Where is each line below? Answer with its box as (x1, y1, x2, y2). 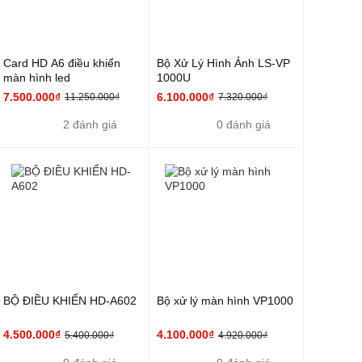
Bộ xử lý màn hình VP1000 (157, 294, 294, 308)
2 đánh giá (63, 118, 118, 132)
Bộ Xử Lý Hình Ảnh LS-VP (157, 57, 291, 69)
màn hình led (3, 71, 71, 84)
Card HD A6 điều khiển (3, 57, 121, 69)
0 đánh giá (217, 118, 271, 132)
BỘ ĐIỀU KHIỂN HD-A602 (3, 294, 137, 308)
